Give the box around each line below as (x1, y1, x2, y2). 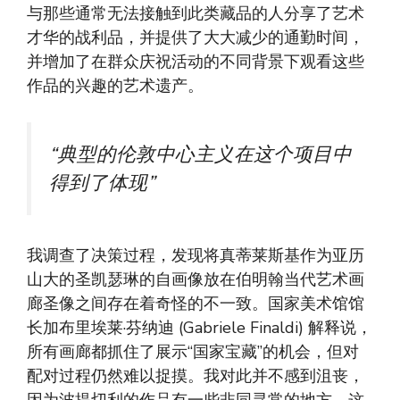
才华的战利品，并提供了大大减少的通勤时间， (27, 27, 364, 49)
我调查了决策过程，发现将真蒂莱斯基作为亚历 (27, 245, 364, 267)
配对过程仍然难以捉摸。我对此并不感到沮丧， (27, 365, 364, 387)
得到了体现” (49, 170, 155, 197)
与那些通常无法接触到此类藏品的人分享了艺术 (27, 3, 364, 25)
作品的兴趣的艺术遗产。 (27, 75, 204, 97)
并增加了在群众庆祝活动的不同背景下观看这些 (27, 51, 364, 73)
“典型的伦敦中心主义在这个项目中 (49, 141, 352, 169)
